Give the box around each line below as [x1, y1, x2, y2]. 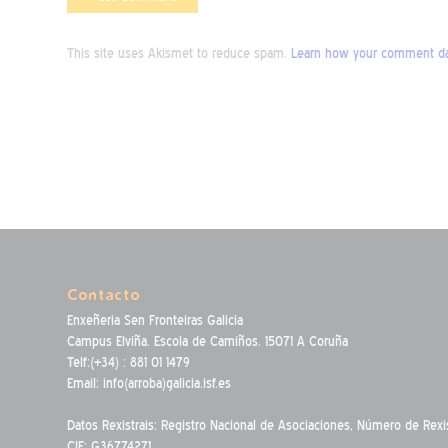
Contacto [67, 285, 140, 305]
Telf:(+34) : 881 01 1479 [67, 355, 190, 371]
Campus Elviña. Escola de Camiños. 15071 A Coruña [67, 334, 348, 350]
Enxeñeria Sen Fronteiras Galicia [67, 313, 243, 329]
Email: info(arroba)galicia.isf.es [67, 376, 231, 392]
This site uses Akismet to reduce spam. [67, 46, 291, 62]
